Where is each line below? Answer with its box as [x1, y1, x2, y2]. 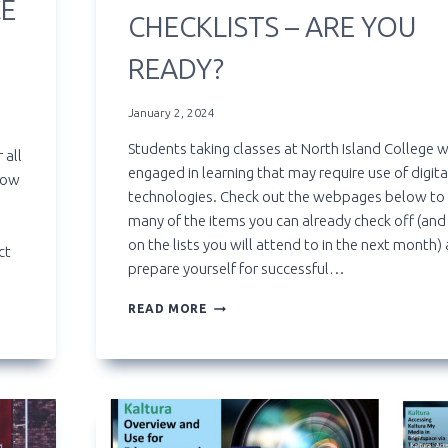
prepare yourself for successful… [128, 260, 346, 278]
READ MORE [128, 302, 208, 316]
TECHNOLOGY [206, 298, 300, 312]
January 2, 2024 [128, 106, 216, 120]
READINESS [206, 317, 281, 331]
